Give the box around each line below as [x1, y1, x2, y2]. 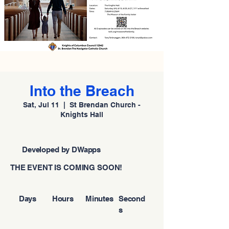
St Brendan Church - [70, 101, 141, 109]
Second [118, 194, 145, 203]
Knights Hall [60, 110, 103, 119]
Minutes [85, 194, 113, 203]
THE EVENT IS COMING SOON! [10, 163, 123, 172]
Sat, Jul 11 [23, 101, 59, 109]
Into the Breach [29, 82, 134, 99]
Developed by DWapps [22, 145, 101, 154]
